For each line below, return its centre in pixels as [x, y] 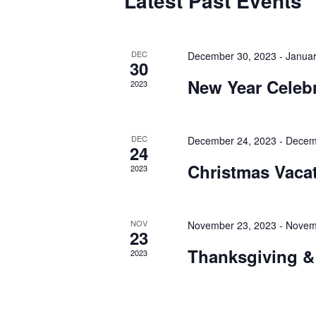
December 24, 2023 [232, 140]
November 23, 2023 [232, 225]
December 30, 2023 [232, 56]
